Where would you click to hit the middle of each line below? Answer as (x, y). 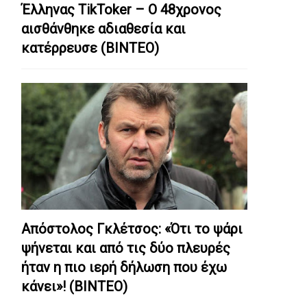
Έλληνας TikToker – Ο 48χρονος (121, 10)
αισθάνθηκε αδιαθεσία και (103, 29)
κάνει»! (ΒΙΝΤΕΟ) (74, 287)
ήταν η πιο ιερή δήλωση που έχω (124, 268)
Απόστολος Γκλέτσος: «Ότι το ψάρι (132, 229)
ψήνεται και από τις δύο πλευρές (126, 248)
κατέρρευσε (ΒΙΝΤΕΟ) (90, 48)
